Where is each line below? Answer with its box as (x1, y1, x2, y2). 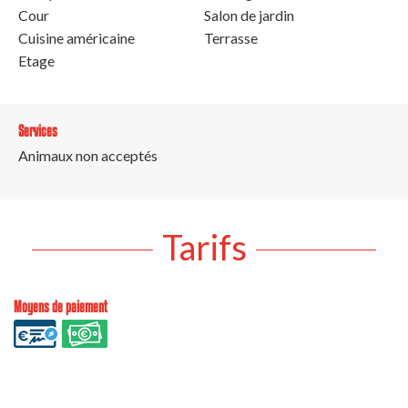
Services (18, 121, 57, 139)
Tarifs (161, 225, 247, 268)
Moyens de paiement (14, 297, 107, 315)
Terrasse (204, 28, 258, 46)
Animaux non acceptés (18, 146, 158, 164)
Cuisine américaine (18, 28, 135, 46)
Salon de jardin (204, 5, 294, 24)
